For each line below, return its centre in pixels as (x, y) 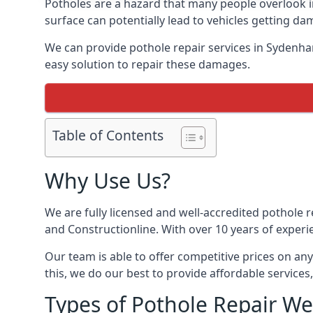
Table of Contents (108, 136)
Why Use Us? (108, 181)
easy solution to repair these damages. (147, 64)
